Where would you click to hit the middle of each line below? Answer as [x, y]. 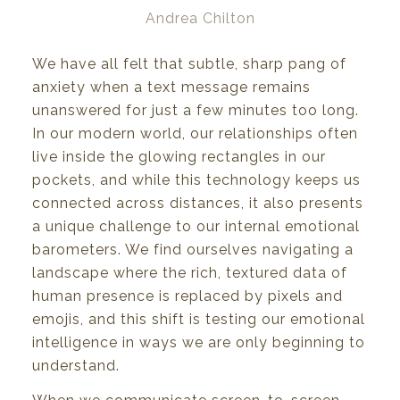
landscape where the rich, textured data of [190, 272]
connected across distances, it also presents [198, 203]
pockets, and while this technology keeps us [196, 179]
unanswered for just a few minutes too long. [196, 110]
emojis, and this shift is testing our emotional [199, 319]
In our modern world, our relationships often [195, 133]
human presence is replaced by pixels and [187, 296]
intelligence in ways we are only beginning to [199, 342]
